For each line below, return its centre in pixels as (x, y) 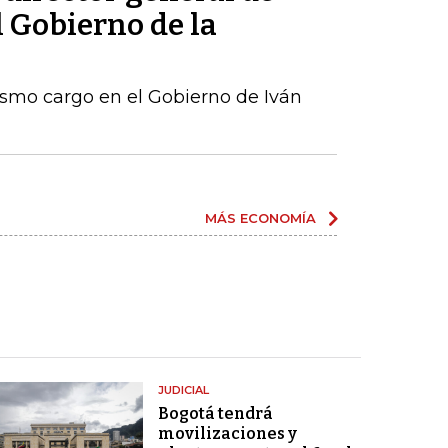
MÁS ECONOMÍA (260, 218)
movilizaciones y (227, 433)
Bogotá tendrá (215, 413)
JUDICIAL (183, 390)
